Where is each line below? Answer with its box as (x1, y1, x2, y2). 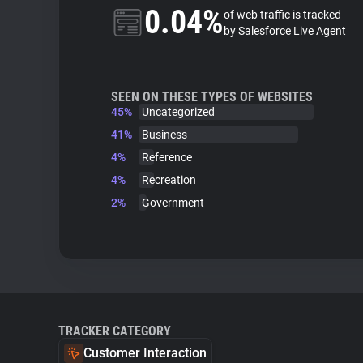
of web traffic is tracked (224, 8, 341, 21)
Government (142, 196, 204, 209)
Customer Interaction (83, 345, 207, 361)
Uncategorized (142, 105, 215, 118)
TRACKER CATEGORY (58, 323, 171, 339)
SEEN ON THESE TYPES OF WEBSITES (111, 89, 313, 105)
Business (142, 128, 187, 141)
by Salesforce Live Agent (224, 24, 346, 37)
